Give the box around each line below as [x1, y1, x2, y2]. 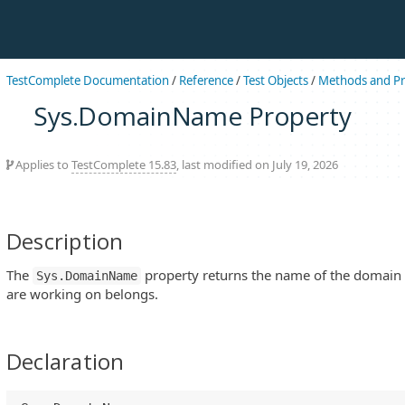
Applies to [13, 155, 71, 173]
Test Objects [243, 72, 308, 89]
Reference [179, 72, 233, 89]
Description [6, 225, 124, 256]
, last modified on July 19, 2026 [176, 155, 338, 173]
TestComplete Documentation [6, 72, 169, 89]
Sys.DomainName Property [33, 98, 352, 133]
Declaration [6, 346, 125, 377]
